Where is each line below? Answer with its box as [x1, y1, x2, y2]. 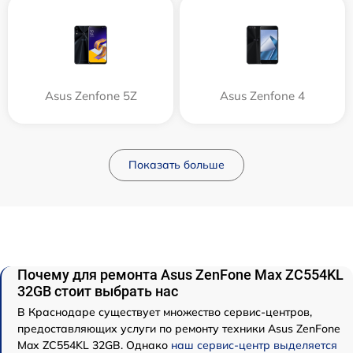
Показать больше [128, 158, 225, 173]
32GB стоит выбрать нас [17, 283, 178, 300]
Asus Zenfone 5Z [44, 88, 137, 104]
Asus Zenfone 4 [220, 88, 305, 104]
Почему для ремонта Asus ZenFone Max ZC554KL [17, 266, 344, 284]
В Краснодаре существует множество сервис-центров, [17, 305, 312, 320]
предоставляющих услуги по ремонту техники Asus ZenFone [17, 321, 340, 336]
